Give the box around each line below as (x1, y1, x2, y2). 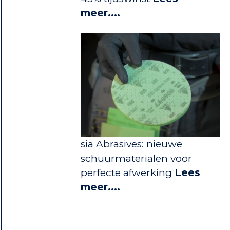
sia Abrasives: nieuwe (80, 138, 182, 150)
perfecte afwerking (80, 167, 175, 179)
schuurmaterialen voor (80, 152, 192, 165)
